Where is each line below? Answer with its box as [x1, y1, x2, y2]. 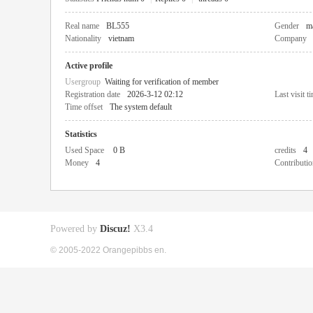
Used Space [65, 145, 104, 155]
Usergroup [65, 77, 105, 87]
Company [275, 34, 307, 43]
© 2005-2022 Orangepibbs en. [50, 245, 166, 254]
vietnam [108, 34, 134, 43]
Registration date [65, 89, 120, 99]
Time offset [65, 102, 103, 112]
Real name [65, 21, 99, 31]
